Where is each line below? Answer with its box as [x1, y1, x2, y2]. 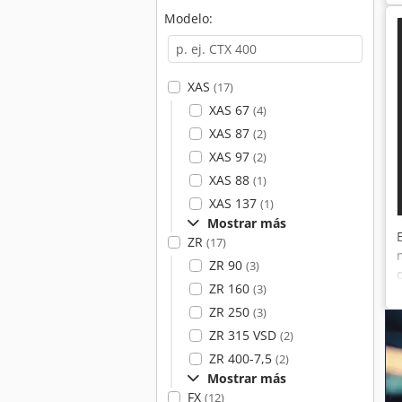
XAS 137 [208, 195, 260, 212]
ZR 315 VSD [208, 327, 280, 344]
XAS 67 [208, 101, 253, 118]
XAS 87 [208, 125, 253, 142]
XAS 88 [208, 171, 253, 188]
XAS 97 [208, 148, 253, 165]
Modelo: [164, 10, 213, 27]
